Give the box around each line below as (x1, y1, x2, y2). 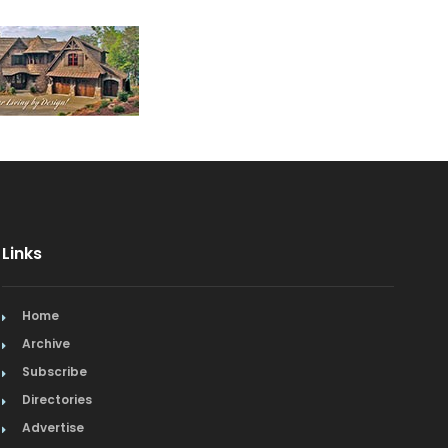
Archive (22, 335, 71, 352)
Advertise (22, 419, 85, 436)
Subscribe (22, 363, 88, 380)
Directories (22, 391, 93, 408)
